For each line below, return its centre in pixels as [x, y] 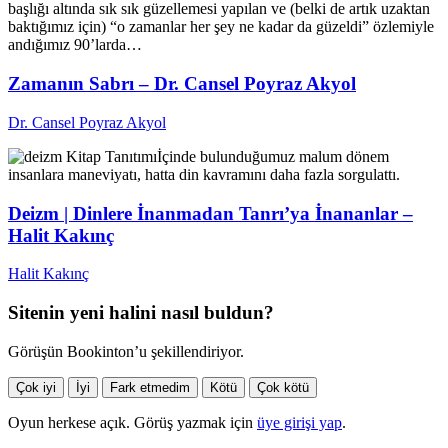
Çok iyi [36, 387]
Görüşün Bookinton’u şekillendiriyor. [126, 351]
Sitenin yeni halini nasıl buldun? [141, 312]
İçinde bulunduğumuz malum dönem [273, 156]
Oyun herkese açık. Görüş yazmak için [132, 422]
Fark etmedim [150, 387]
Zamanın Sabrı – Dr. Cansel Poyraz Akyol [182, 84]
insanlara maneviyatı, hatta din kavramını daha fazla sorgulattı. [204, 174]
